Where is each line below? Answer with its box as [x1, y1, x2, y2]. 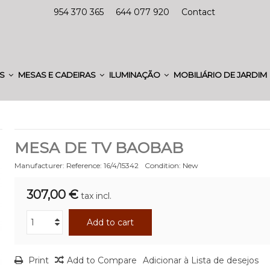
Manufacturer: [14, 161, 64, 170]
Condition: [144, 161, 181, 170]
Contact [181, 7, 215, 17]
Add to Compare [66, 255, 137, 266]
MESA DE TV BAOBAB [14, 139, 183, 157]
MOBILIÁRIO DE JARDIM [174, 69, 269, 80]
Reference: [66, 161, 102, 170]
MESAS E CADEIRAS [18, 69, 98, 80]
